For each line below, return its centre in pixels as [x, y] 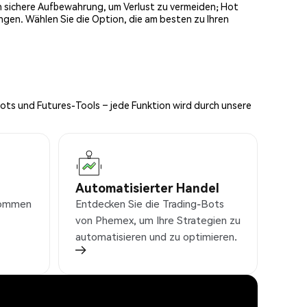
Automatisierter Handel [147, 188]
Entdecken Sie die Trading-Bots [150, 204]
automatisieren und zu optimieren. [156, 237]
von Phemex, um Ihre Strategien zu [158, 220]
